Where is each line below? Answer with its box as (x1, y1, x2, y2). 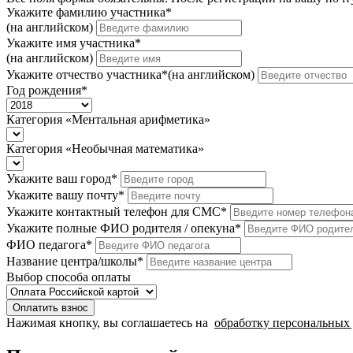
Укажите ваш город (6, 171, 111, 185)
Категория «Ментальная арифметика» (6, 112, 210, 126)
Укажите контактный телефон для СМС (6, 204, 221, 218)
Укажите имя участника (6, 35, 135, 50)
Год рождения (6, 83, 81, 97)
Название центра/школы (6, 254, 137, 268)
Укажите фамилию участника (6, 5, 165, 19)
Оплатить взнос (13, 301, 88, 314)
